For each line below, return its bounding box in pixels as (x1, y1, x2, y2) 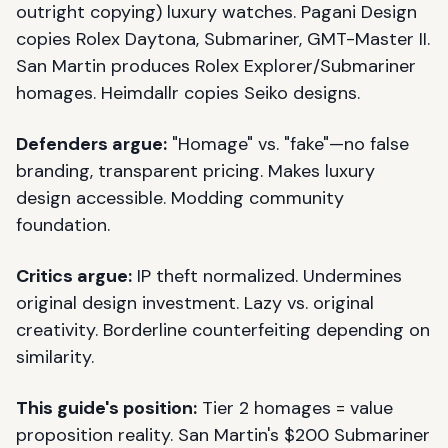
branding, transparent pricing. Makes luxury (16, 159, 375, 183)
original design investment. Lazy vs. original (16, 291, 374, 315)
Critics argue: (16, 264, 132, 288)
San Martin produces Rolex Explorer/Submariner (16, 54, 416, 78)
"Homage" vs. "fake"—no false (167, 132, 409, 156)
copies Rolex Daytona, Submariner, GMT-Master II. (16, 27, 430, 51)
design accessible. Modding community (16, 186, 344, 210)
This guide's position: (16, 396, 197, 420)
